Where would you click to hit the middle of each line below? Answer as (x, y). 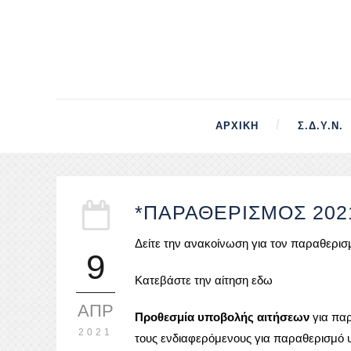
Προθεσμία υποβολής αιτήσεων (224, 317)
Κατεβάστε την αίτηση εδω (204, 280)
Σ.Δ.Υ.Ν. (320, 126)
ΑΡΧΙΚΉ (237, 126)
